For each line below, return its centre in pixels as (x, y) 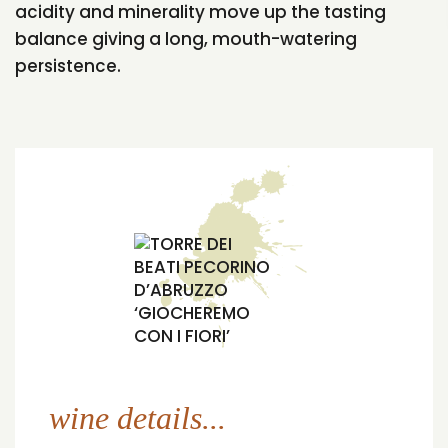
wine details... (137, 418)
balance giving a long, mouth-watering (186, 39)
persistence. (68, 66)
